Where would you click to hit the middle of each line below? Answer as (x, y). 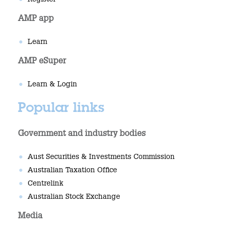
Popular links (61, 109)
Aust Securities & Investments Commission (101, 158)
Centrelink (45, 184)
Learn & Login (52, 85)
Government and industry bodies (82, 135)
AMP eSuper (42, 62)
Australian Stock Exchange (74, 198)
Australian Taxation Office (72, 171)
